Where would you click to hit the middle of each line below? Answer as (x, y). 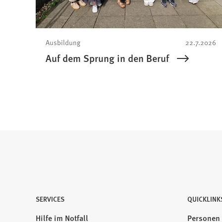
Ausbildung (63, 42)
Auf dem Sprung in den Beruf (107, 58)
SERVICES (50, 199)
